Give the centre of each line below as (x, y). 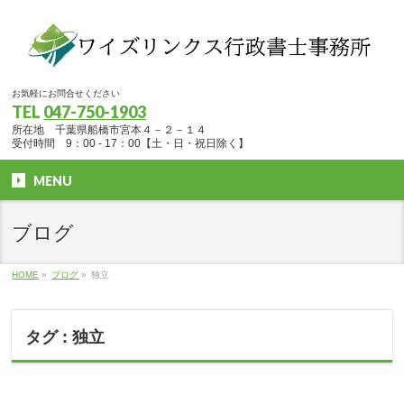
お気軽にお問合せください (66, 94)
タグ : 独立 (65, 338)
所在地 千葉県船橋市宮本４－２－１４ (110, 130)
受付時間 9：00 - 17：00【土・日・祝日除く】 (131, 144)
